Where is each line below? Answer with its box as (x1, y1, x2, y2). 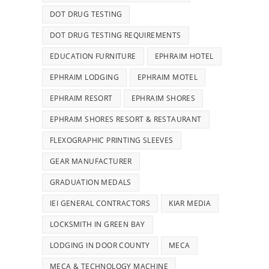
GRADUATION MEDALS (50, 177, 131, 187)
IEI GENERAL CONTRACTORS (50, 198, 151, 208)
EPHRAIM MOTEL (138, 72, 198, 82)
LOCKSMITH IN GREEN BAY (50, 219, 145, 229)
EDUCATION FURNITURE (50, 51, 136, 61)
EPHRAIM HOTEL (154, 51, 214, 61)
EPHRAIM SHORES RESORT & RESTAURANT (50, 114, 202, 124)
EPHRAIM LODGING (50, 72, 119, 82)
